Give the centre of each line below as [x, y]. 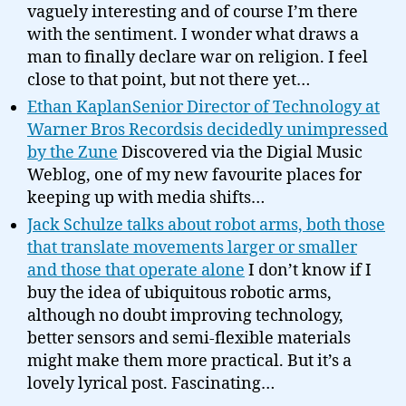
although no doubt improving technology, [185, 316]
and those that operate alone [136, 271]
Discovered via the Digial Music [240, 153]
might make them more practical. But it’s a [189, 361]
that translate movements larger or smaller [192, 248]
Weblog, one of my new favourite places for [194, 175]
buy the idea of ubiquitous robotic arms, [179, 293]
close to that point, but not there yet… [169, 80]
